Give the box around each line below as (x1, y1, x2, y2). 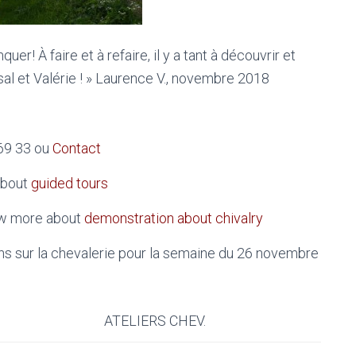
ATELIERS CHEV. (104, 312, 206, 329)
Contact (52, 140, 101, 157)
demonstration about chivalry (84, 210, 263, 226)
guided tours (31, 175, 108, 192)
